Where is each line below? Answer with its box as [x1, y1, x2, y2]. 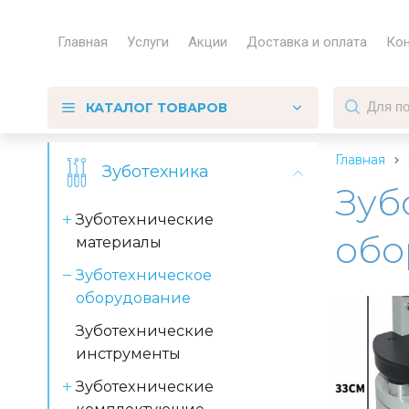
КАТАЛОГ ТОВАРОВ [86, 100, 227, 116]
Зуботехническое [76, 266, 212, 284]
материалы [76, 233, 162, 251]
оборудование [76, 288, 191, 307]
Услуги [127, 33, 169, 50]
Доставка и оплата [246, 33, 367, 50]
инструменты [76, 344, 181, 362]
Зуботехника [102, 162, 209, 182]
